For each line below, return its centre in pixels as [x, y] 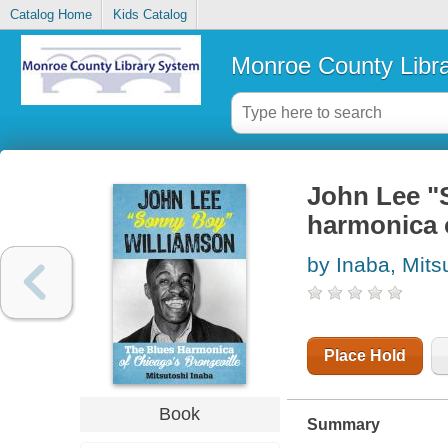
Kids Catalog [149, 15]
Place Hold [364, 356]
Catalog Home [50, 15]
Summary [343, 425]
